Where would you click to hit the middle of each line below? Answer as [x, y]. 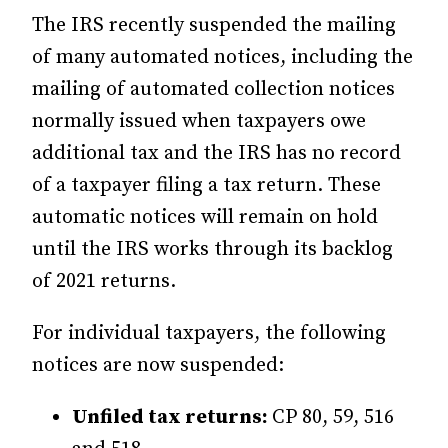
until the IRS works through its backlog [212, 249]
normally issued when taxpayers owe [199, 121]
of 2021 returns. [104, 281]
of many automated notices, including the [222, 57]
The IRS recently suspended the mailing [214, 25]
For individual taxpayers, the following [209, 333]
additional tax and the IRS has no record [216, 153]
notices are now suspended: [158, 365]
